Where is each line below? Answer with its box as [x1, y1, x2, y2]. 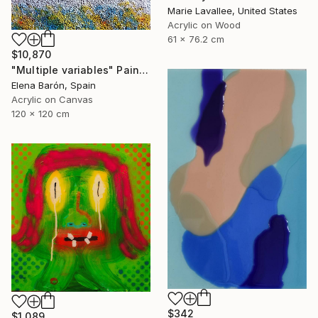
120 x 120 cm [11, 108, 70, 120]
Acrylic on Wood [168, 19, 241, 31]
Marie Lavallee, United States [168, 5, 297, 17]
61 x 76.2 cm [168, 33, 224, 45]
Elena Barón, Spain [11, 79, 96, 92]
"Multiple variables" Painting [139, 64, 149, 77]
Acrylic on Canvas [11, 94, 93, 106]
